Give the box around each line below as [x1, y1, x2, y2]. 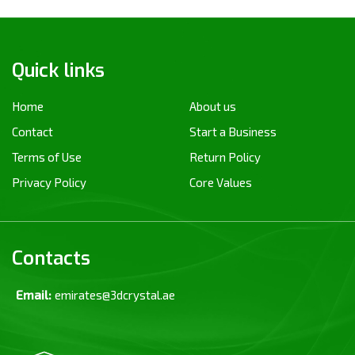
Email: [16, 287, 52, 302]
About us [189, 99, 236, 113]
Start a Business [189, 124, 277, 139]
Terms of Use [12, 150, 82, 164]
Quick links [12, 58, 105, 83]
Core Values [189, 175, 252, 189]
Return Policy [189, 150, 261, 164]
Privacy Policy [12, 175, 86, 189]
